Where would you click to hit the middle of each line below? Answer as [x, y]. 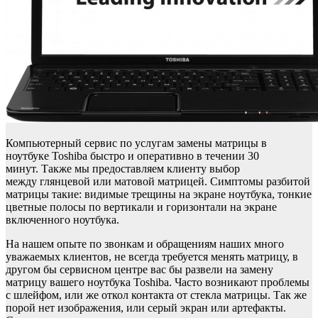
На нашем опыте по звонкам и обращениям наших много [145, 243]
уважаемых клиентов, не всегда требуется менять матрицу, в [152, 256]
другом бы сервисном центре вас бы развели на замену [139, 269]
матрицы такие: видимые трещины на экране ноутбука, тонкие [159, 194]
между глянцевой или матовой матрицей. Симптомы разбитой [158, 181]
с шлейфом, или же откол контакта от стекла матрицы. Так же [156, 295]
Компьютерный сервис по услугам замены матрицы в [136, 143]
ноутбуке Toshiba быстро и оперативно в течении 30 [132, 155]
